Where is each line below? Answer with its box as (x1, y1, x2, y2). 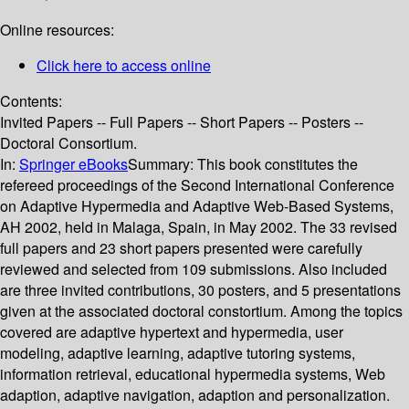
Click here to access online (37, 55, 211, 77)
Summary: (128, 153, 197, 175)
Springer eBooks (19, 153, 128, 175)
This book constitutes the (197, 153, 358, 175)
